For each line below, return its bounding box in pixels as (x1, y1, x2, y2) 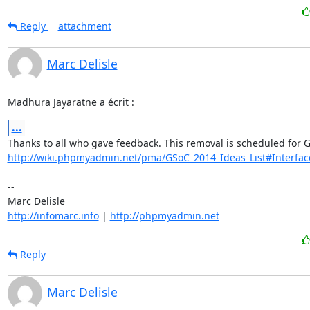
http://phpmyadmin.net (109, 209, 219, 222)
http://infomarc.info (7, 209, 99, 222)
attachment (57, 19, 111, 33)
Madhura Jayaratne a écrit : (7, 95, 134, 109)
